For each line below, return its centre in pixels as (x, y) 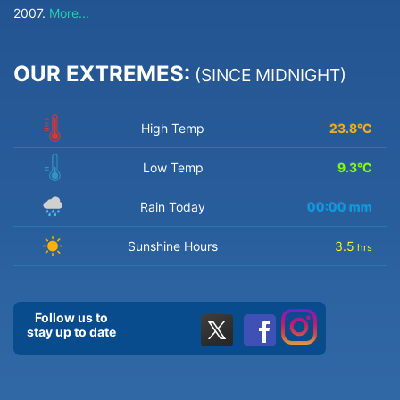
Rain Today (173, 207)
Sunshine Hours (173, 246)
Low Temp (173, 168)
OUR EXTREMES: (102, 74)
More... (69, 13)
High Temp (173, 129)
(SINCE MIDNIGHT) (268, 75)
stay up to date (71, 332)
